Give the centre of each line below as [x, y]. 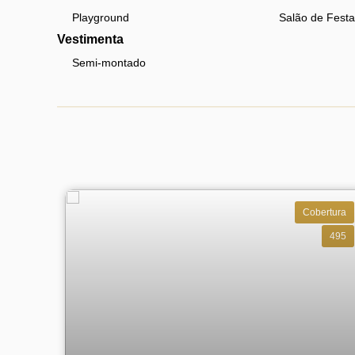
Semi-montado [109, 63]
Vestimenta [90, 39]
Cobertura [324, 212]
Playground [101, 17]
